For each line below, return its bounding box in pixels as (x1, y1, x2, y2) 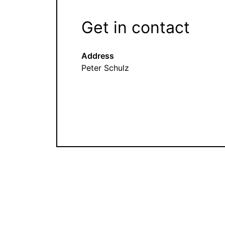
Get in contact (81, 17, 190, 37)
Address (81, 50, 114, 61)
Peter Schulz (81, 62, 129, 73)
